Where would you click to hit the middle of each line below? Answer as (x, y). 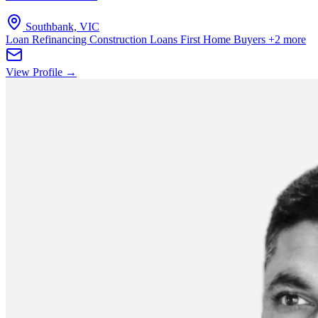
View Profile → (41, 72)
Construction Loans (135, 39)
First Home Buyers (224, 39)
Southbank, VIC (62, 26)
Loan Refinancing (48, 39)
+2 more (287, 39)
